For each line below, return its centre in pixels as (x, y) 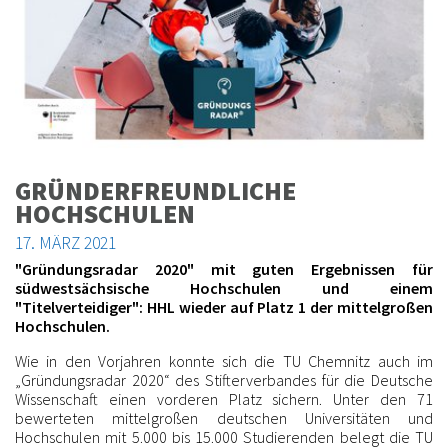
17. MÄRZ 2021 (65, 242)
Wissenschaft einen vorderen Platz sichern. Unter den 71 (224, 399)
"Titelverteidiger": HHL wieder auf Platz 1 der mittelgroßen (224, 307)
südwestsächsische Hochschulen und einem (224, 288)
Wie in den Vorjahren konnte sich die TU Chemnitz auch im (224, 361)
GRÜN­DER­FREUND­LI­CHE (155, 190)
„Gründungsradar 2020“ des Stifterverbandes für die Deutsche (224, 380)
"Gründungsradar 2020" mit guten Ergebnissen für (224, 269)
